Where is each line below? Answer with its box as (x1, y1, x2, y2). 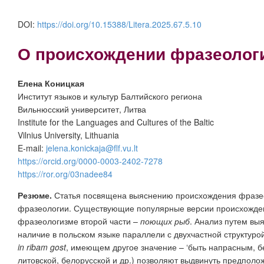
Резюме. (18, 189, 52, 201)
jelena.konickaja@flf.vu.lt (46, 141, 138, 154)
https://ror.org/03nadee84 (18, 167, 113, 180)
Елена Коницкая (18, 77, 84, 89)
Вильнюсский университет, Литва (18, 103, 146, 115)
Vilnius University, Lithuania (18, 128, 119, 141)
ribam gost (24, 240, 66, 253)
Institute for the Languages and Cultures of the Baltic (18, 115, 214, 128)
